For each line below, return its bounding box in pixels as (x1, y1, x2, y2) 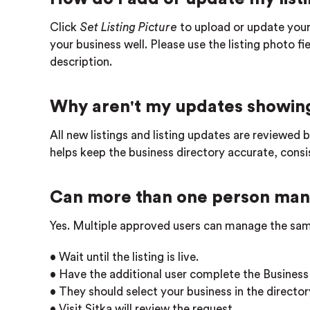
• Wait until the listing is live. (50, 251, 199, 263)
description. (50, 56, 112, 68)
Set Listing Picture (80, 21, 177, 33)
